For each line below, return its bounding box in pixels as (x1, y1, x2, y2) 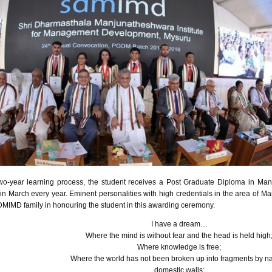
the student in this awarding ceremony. (87, 201, 215, 209)
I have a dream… (151, 220, 208, 228)
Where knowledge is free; (137, 243, 221, 251)
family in (22, 201, 53, 209)
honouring (53, 201, 87, 209)
